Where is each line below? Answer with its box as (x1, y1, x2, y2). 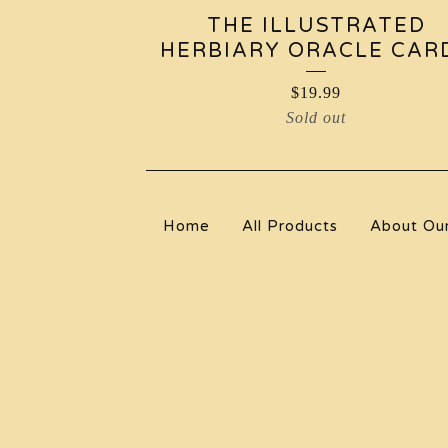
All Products (241, 217, 338, 235)
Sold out (286, 109, 346, 126)
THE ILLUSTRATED (206, 14, 426, 38)
